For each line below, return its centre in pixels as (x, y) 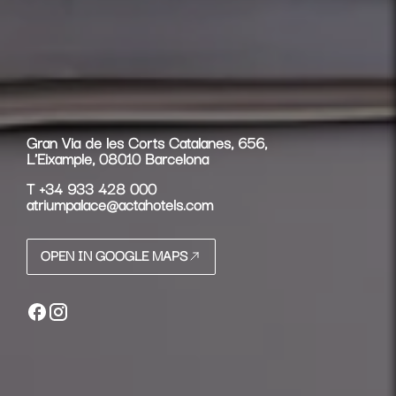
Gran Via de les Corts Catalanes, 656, (147, 142)
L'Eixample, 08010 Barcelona (118, 158)
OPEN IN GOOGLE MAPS (114, 255)
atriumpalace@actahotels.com (120, 204)
